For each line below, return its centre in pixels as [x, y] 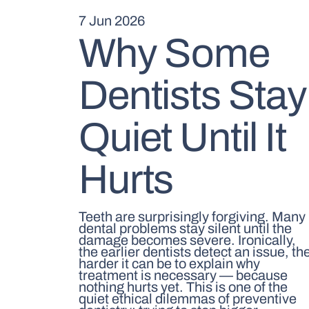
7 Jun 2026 [112, 21]
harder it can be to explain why [170, 264]
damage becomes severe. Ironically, [188, 240]
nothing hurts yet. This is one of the [183, 287]
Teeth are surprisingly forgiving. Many [192, 217]
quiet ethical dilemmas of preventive [188, 299]
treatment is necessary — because [183, 276]
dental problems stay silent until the [186, 229]
